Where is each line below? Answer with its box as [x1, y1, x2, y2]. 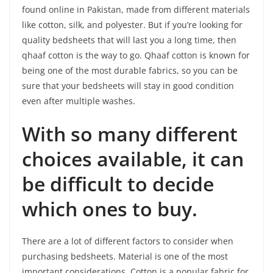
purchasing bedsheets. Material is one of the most [22, 250, 228, 262]
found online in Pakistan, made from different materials [22, 3, 250, 15]
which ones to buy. [22, 195, 197, 222]
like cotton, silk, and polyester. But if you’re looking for [22, 18, 243, 30]
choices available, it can [22, 145, 244, 172]
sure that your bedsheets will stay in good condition [22, 79, 234, 91]
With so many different [22, 120, 238, 147]
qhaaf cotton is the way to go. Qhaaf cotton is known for [22, 49, 250, 61]
